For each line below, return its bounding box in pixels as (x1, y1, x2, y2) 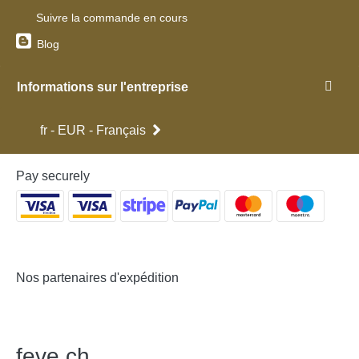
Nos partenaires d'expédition (16, 270, 179, 284)
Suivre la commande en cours (36, 10, 188, 24)
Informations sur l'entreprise (17, 79, 188, 94)
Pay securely (16, 168, 90, 183)
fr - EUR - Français (37, 123, 149, 137)
